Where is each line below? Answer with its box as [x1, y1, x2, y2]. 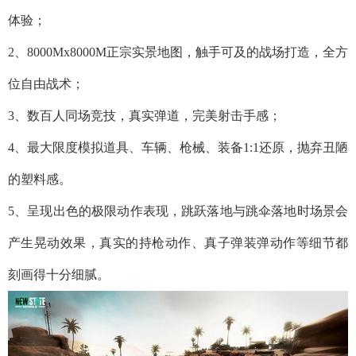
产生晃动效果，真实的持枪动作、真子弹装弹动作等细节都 [8, 236, 348, 250]
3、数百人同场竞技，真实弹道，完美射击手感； [8, 109, 281, 123]
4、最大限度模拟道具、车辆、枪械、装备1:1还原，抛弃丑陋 [8, 141, 348, 155]
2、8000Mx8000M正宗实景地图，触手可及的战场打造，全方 [8, 45, 348, 60]
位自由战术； [8, 77, 84, 91]
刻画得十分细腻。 [8, 268, 110, 282]
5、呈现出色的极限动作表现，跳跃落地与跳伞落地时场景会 [8, 204, 348, 219]
